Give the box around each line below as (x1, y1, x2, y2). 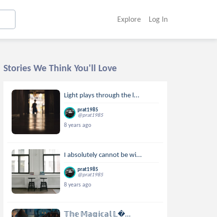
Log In (148, 15, 168, 24)
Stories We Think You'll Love (3, 62, 117, 74)
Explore (117, 15, 141, 24)
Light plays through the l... (64, 91, 140, 99)
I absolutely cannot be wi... (64, 150, 142, 159)
